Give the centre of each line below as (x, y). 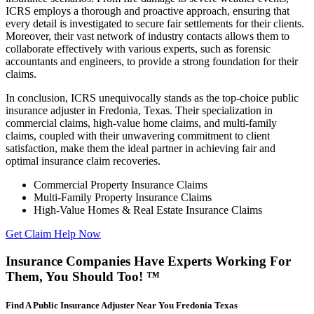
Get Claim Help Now (53, 233)
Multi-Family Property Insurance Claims (123, 197)
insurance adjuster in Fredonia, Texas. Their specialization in (139, 110)
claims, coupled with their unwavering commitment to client (138, 135)
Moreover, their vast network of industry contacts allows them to (148, 36)
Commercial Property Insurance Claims (121, 184)
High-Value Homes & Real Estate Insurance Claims (148, 210)
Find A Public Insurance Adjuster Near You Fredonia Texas (122, 305)
